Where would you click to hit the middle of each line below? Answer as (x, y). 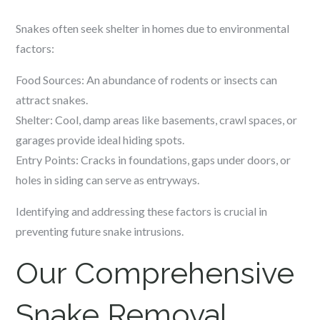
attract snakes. (52, 100)
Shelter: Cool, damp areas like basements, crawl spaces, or (157, 120)
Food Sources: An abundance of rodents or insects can (147, 80)
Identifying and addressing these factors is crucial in (142, 211)
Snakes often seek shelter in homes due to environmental (153, 28)
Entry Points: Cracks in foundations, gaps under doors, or (154, 160)
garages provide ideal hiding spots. (100, 140)
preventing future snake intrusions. (100, 231)
